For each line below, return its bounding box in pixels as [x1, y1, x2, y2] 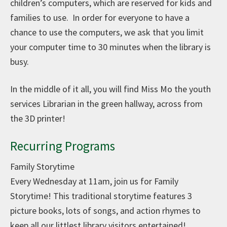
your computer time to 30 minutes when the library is [10, 41, 211, 53]
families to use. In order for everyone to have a [10, 11, 190, 23]
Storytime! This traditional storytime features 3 [10, 190, 192, 202]
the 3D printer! [10, 112, 67, 124]
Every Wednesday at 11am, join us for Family [10, 175, 178, 187]
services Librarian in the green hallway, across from [10, 97, 203, 109]
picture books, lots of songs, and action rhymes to [10, 204, 201, 216]
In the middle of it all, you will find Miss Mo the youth [10, 83, 211, 95]
